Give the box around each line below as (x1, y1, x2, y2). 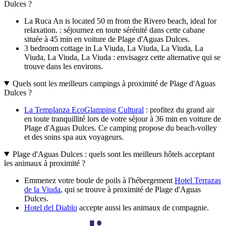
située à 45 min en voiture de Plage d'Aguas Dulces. (24, 34, 190, 43)
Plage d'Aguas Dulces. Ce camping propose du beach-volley (24, 123, 217, 132)
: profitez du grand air (144, 105, 214, 114)
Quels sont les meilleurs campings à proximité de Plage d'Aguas (12, 79, 215, 88)
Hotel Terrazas (175, 176, 221, 185)
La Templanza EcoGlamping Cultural (24, 105, 144, 114)
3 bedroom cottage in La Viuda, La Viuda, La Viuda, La (24, 43, 203, 52)
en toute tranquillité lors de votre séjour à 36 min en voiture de (24, 114, 221, 123)
